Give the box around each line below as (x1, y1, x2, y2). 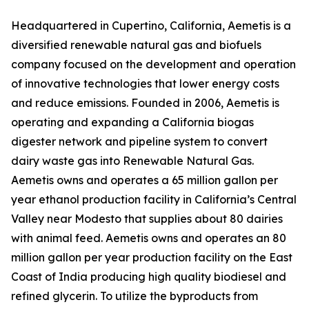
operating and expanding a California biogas (11, 115, 254, 129)
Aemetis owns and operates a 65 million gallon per (11, 173, 278, 187)
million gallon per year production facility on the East (11, 250, 292, 264)
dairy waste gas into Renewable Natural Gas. (11, 154, 254, 168)
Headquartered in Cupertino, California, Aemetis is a (11, 19, 291, 32)
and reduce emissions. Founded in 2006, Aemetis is (11, 96, 279, 110)
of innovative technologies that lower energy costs (11, 77, 279, 90)
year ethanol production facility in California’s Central (11, 192, 297, 206)
